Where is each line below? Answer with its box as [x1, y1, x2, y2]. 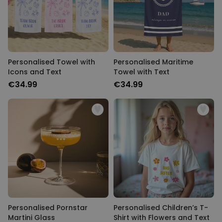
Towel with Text [113, 67, 169, 77]
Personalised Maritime [113, 57, 193, 67]
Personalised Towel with [8, 57, 95, 67]
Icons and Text [8, 67, 61, 77]
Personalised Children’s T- [113, 203, 208, 213]
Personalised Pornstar [8, 203, 88, 213]
